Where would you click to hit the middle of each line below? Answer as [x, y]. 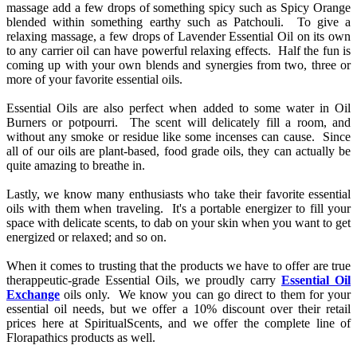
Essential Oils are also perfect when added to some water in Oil [178, 108]
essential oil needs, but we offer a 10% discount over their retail [178, 309]
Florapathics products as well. [81, 338]
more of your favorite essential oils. [94, 80]
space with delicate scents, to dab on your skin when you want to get [178, 223]
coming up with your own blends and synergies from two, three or [178, 65]
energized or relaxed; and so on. [86, 237]
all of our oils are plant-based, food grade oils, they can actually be [178, 151]
